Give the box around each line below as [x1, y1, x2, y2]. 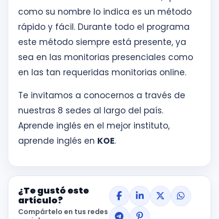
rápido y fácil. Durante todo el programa [18, 21, 190, 33]
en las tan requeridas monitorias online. [18, 66, 186, 78]
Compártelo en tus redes [18, 207, 108, 217]
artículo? [18, 194, 63, 206]
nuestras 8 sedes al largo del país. [18, 105, 163, 116]
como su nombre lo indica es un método [18, 6, 192, 18]
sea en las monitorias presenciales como [18, 51, 193, 63]
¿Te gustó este [18, 184, 89, 197]
